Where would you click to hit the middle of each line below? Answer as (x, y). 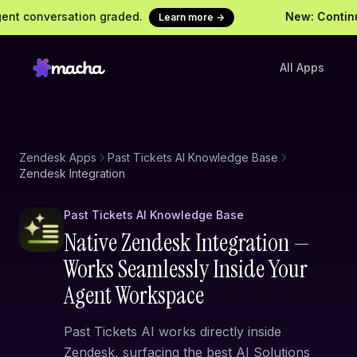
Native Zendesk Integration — (187, 243)
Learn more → (173, 17)
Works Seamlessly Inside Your (186, 269)
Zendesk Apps (58, 157)
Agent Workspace (134, 295)
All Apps (302, 67)
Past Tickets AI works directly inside (173, 331)
